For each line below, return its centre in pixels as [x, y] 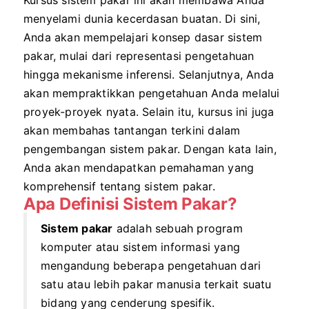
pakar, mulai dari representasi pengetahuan [139, 56]
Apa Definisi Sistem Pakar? [130, 204]
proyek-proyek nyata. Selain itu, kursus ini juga [149, 112]
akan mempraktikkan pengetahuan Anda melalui [152, 93]
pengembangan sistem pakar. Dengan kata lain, [150, 149]
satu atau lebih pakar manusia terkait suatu [156, 284]
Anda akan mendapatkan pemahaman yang [139, 168]
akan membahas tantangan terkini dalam [132, 130]
